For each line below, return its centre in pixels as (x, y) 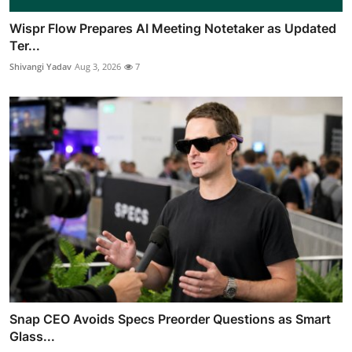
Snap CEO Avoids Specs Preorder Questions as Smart (170, 319)
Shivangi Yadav (40, 66)
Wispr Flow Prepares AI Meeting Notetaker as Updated (173, 28)
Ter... (25, 45)
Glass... (32, 337)
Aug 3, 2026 (98, 66)
